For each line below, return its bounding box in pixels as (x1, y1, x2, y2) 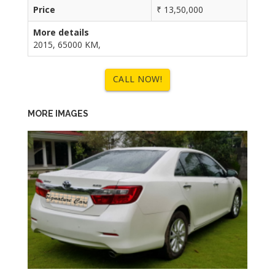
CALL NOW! (112, 72, 163, 85)
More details (33, 26, 89, 38)
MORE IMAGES (28, 108, 88, 118)
